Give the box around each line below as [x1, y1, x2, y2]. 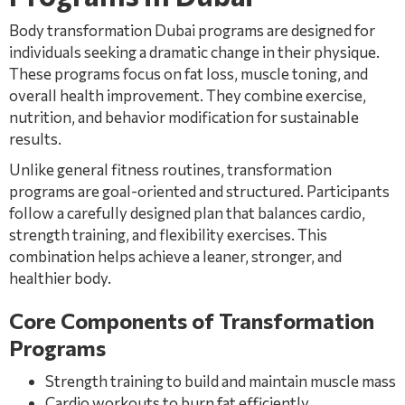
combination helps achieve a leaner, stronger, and [9, 247, 342, 266]
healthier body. [9, 268, 111, 287]
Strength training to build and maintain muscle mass [45, 372, 396, 391]
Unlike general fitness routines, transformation [9, 160, 332, 179]
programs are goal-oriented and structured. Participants [9, 182, 390, 201]
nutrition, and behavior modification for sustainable [9, 108, 359, 127]
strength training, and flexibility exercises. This [9, 225, 327, 244]
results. [9, 129, 61, 148]
